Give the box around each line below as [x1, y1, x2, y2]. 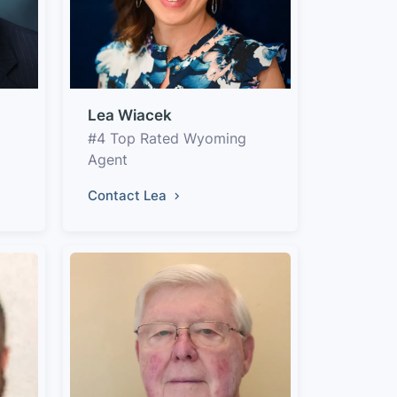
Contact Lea [88, 187, 170, 204]
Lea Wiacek [88, 106, 172, 124]
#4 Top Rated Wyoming [88, 129, 246, 147]
